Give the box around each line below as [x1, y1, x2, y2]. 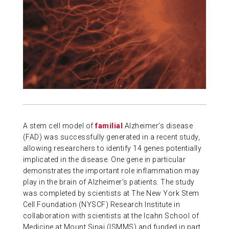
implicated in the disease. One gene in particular [22, 155, 186, 164]
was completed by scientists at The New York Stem [22, 189, 199, 197]
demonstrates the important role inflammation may [22, 166, 200, 175]
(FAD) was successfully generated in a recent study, [22, 132, 200, 141]
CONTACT [22, 44, 67, 55]
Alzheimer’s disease [123, 121, 193, 130]
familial [95, 121, 123, 130]
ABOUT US [22, 9, 68, 19]
